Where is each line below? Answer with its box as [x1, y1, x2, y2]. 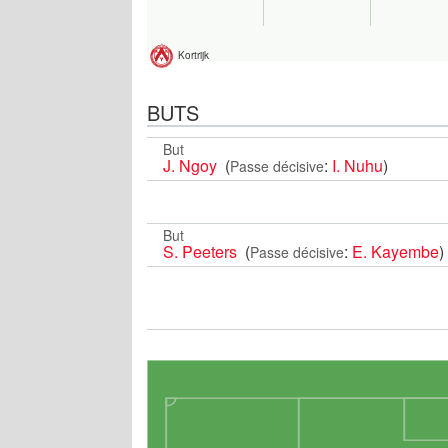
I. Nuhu [332, 153, 383, 177]
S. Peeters [163, 239, 241, 263]
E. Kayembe [352, 239, 439, 263]
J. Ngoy [163, 153, 221, 177]
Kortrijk [178, 48, 209, 63]
